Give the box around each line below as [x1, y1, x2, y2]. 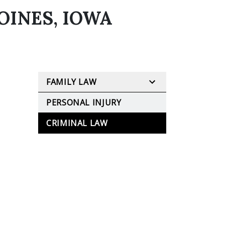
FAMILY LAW [46, 76, 97, 87]
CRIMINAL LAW [46, 118, 108, 129]
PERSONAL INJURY [46, 97, 122, 108]
